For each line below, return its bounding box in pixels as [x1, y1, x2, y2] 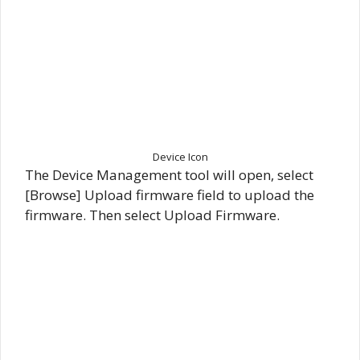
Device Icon [152, 149, 208, 165]
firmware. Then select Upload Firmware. [25, 206, 280, 225]
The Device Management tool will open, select [25, 166, 313, 185]
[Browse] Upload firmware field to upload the [25, 186, 314, 205]
